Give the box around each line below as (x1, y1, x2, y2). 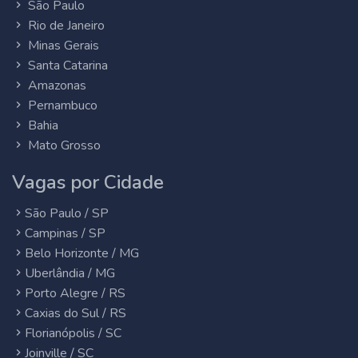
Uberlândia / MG (25, 265, 115, 282)
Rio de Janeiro (25, 17, 105, 34)
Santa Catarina (25, 57, 108, 74)
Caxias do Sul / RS (25, 304, 126, 322)
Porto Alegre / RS (25, 284, 125, 302)
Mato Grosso (25, 137, 101, 154)
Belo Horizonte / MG (25, 245, 139, 262)
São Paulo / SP (25, 205, 109, 222)
